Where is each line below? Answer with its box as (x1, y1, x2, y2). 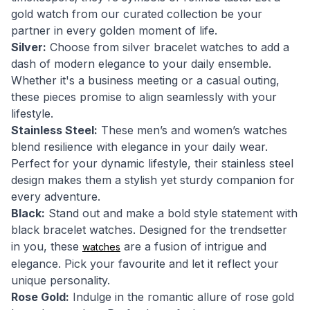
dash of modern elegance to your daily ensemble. (11, 57, 271, 71)
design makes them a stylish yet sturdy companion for (11, 173, 295, 187)
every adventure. (11, 190, 100, 203)
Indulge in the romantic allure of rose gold (69, 290, 294, 304)
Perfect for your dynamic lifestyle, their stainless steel (11, 156, 293, 170)
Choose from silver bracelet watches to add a (46, 40, 289, 54)
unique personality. (11, 273, 110, 287)
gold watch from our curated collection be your (11, 7, 262, 21)
